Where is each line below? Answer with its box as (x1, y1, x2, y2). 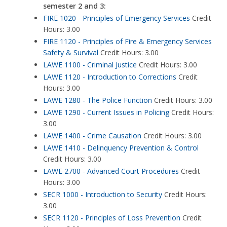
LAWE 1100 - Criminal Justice (43, 60, 137, 69)
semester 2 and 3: (43, 1, 106, 11)
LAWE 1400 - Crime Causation (43, 131, 141, 140)
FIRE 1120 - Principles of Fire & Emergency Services (43, 36, 212, 46)
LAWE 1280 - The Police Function (43, 95, 152, 105)
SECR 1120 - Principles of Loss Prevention (43, 213, 180, 222)
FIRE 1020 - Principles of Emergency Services (43, 13, 190, 23)
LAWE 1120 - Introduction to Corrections (43, 72, 176, 82)
